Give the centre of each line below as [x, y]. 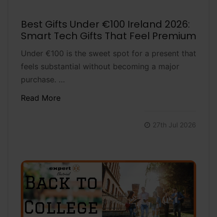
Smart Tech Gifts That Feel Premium [108, 36]
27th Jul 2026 [175, 124]
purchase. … [43, 79]
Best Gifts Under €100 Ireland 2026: [105, 24]
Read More [40, 98]
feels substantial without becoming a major [100, 66]
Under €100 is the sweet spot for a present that [108, 53]
